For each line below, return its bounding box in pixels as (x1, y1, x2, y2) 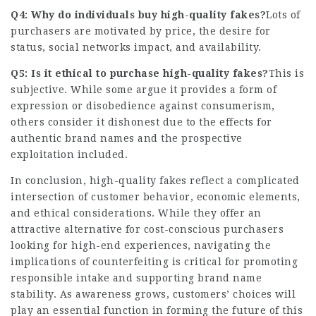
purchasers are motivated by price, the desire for (11, 25, 271, 37)
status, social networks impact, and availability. (11, 42, 262, 54)
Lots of (266, 9, 300, 21)
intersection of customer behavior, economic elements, (11, 191, 300, 203)
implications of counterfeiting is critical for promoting (11, 256, 298, 268)
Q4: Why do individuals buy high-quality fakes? (11, 9, 266, 21)
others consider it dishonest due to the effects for (11, 116, 272, 128)
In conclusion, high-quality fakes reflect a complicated (11, 175, 300, 187)
